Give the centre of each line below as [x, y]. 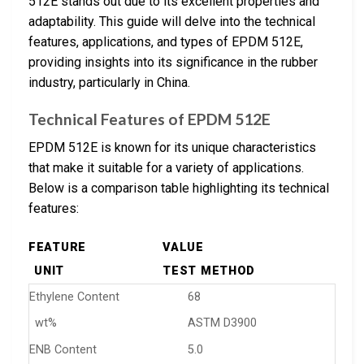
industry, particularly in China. [109, 83]
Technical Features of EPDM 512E [149, 119]
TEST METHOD [209, 271]
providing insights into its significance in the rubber [173, 63]
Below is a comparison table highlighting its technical [179, 188]
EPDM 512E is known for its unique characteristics [172, 147]
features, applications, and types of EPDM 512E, [166, 42]
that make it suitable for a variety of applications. [166, 167]
